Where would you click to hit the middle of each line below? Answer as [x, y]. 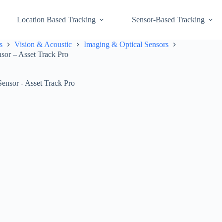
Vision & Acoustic [43, 45]
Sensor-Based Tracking [168, 20]
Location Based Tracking [56, 20]
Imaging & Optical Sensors [126, 45]
